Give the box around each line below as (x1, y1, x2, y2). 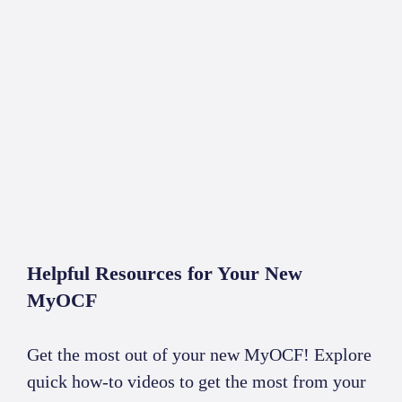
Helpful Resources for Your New (27, 262, 302, 285)
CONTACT (89, 58, 161, 80)
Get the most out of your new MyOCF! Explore (27, 345, 371, 365)
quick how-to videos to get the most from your (27, 371, 366, 392)
